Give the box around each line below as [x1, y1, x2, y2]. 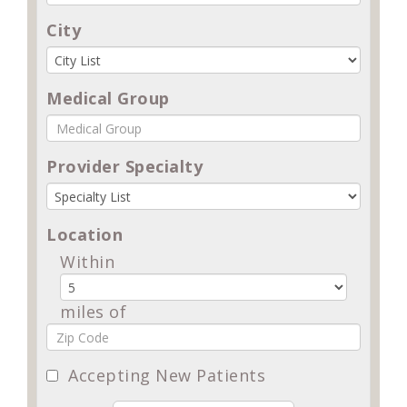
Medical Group [46, 87, 170, 110]
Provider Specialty [46, 155, 203, 178]
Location [46, 223, 123, 246]
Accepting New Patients [58, 364, 265, 387]
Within [60, 251, 114, 273]
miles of [60, 301, 126, 323]
